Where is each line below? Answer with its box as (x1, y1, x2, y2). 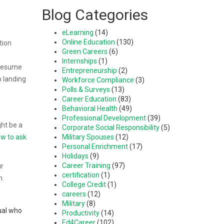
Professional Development (61, 113, 146, 122)
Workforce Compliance (61, 75, 134, 84)
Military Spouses (61, 132, 114, 141)
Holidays (61, 151, 88, 160)
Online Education (61, 37, 115, 46)
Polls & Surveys (61, 85, 110, 93)
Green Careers (61, 47, 107, 55)
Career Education (61, 94, 116, 103)
